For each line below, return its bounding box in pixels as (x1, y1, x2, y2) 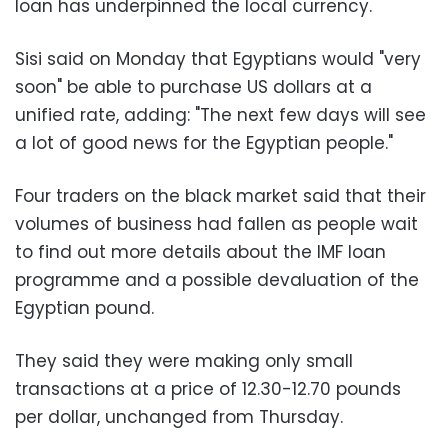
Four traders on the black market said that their (15, 183, 426, 208)
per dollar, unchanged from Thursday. (15, 404, 343, 429)
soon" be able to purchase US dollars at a (15, 74, 372, 99)
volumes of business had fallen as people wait (15, 211, 418, 236)
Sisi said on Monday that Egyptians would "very (15, 46, 421, 71)
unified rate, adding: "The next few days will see (15, 102, 426, 127)
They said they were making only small (15, 348, 353, 373)
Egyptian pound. (15, 295, 154, 320)
